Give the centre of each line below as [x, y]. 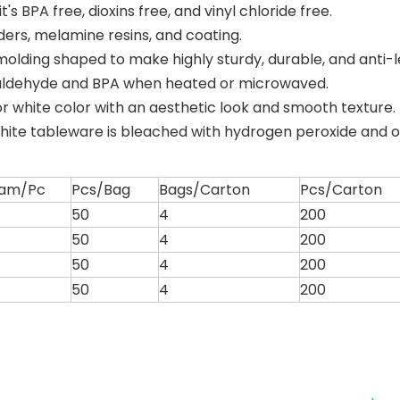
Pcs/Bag [101, 190]
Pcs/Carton [341, 190]
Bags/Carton [204, 190]
